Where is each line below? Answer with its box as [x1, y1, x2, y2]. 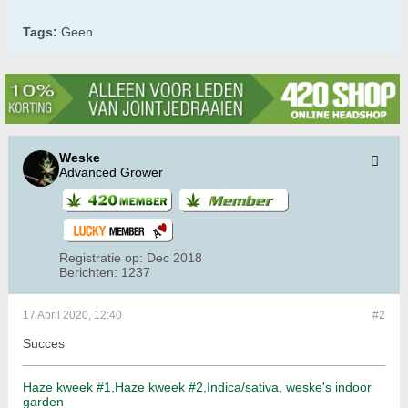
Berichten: [59, 265, 117, 280]
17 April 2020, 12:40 [23, 309, 122, 322]
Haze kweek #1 [23, 380, 111, 395]
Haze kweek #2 [115, 380, 203, 395]
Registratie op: [59, 250, 143, 266]
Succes [23, 336, 65, 352]
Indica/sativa [207, 380, 279, 395]
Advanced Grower [59, 165, 163, 180]
